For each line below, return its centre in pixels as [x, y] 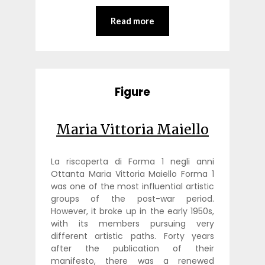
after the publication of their [132, 248]
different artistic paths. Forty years [132, 236]
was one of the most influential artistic [132, 186]
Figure [132, 92]
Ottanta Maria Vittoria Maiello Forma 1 [132, 174]
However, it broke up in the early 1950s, [132, 211]
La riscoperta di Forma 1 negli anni [132, 161]
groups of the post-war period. [132, 198]
